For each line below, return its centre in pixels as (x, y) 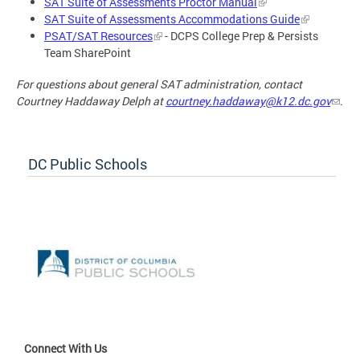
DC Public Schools (88, 164)
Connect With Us (65, 348)
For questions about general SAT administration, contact (159, 84)
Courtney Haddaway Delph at (91, 100)
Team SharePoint (88, 53)
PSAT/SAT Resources (98, 36)
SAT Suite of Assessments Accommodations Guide (172, 19)
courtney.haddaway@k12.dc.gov (248, 100)
